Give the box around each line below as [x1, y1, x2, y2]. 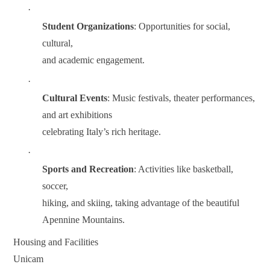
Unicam [13, 254, 44, 264]
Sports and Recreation [42, 164, 134, 175]
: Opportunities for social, [134, 21, 231, 32]
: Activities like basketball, [134, 164, 234, 175]
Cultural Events [42, 92, 108, 103]
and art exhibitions [42, 109, 113, 120]
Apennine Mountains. [42, 215, 125, 225]
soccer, [42, 181, 69, 192]
